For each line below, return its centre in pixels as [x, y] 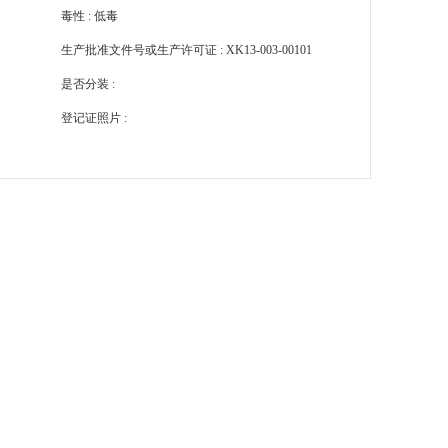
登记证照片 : [94, 118]
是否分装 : [88, 84]
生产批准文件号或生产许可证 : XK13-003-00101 [186, 50]
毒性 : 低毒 [89, 16]
